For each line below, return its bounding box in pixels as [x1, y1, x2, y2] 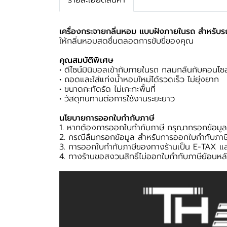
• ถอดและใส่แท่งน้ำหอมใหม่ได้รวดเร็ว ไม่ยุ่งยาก [59, 73, 219, 86]
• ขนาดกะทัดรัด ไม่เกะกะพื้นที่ [59, 83, 156, 95]
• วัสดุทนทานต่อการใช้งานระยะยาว [59, 93, 178, 105]
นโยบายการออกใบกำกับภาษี [59, 112, 155, 124]
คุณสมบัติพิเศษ [59, 54, 113, 66]
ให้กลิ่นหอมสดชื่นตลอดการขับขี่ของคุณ [59, 35, 194, 47]
